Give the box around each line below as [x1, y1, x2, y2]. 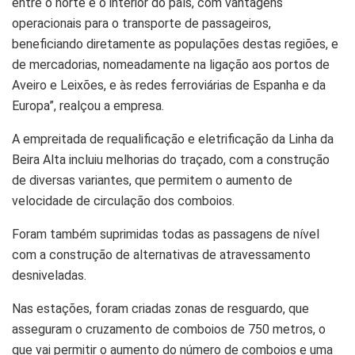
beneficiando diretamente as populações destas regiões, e [12, 36, 338, 52]
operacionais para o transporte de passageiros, [12, 15, 271, 31]
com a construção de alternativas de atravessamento [12, 246, 311, 262]
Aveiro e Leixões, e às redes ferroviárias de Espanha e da [12, 77, 326, 93]
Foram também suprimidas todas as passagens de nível [12, 226, 319, 242]
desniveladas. [12, 267, 86, 283]
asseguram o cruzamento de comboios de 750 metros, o [12, 321, 326, 337]
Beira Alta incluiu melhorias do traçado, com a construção [12, 151, 330, 167]
